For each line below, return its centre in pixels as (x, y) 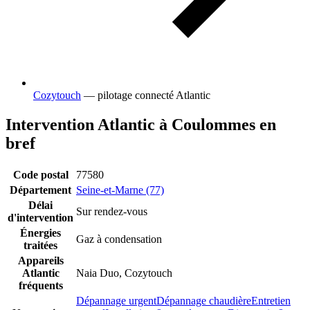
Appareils (40, 261)
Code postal (40, 175)
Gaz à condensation (119, 239)
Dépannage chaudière (204, 301)
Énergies (40, 233)
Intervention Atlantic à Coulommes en (141, 125)
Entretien (271, 301)
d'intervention (40, 218)
